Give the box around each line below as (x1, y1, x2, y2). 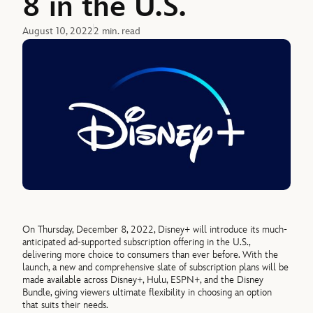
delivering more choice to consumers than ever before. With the (22, 249, 279, 261)
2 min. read (94, 24, 141, 37)
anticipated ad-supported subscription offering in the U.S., (22, 236, 251, 249)
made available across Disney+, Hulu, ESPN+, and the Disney (22, 274, 264, 286)
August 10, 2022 (22, 24, 94, 37)
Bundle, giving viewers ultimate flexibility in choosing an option (22, 286, 272, 299)
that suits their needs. (22, 299, 109, 312)
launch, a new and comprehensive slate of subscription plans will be (22, 261, 289, 274)
